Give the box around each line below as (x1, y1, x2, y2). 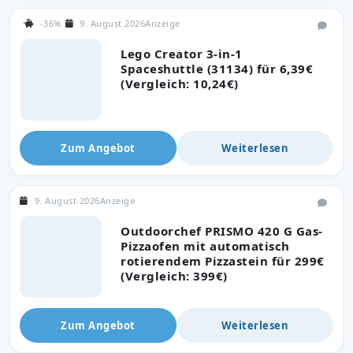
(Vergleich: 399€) (121, 267, 228, 284)
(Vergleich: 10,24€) (121, 75, 239, 91)
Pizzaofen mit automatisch (121, 237, 290, 254)
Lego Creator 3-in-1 (121, 45, 243, 61)
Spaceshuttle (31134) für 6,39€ (121, 60, 313, 76)
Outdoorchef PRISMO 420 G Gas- (121, 222, 323, 239)
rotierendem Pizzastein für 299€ (121, 252, 325, 269)
